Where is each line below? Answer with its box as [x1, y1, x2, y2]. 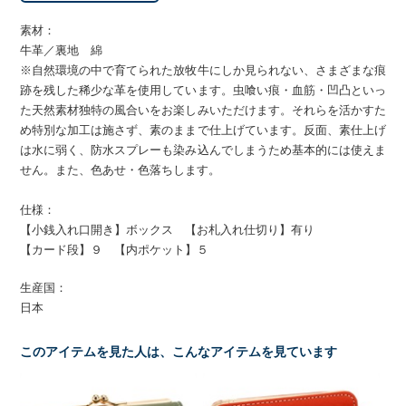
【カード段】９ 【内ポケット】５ [20, 243, 209, 256]
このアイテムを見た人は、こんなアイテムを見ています [20, 344, 338, 360]
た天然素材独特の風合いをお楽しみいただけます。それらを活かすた [20, 103, 386, 117]
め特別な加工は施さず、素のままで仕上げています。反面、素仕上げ [20, 123, 386, 137]
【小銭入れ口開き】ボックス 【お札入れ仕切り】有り [20, 223, 315, 237]
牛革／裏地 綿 [20, 43, 103, 57]
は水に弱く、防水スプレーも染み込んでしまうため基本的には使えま [20, 143, 386, 157]
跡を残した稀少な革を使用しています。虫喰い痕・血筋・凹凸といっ [20, 83, 386, 97]
